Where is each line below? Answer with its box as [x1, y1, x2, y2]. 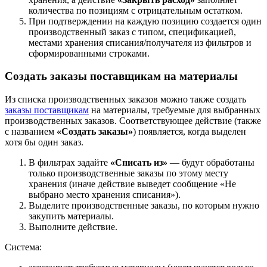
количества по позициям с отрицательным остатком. [29, 5, 243, 15]
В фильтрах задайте [29, 157, 110, 168]
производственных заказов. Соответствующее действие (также [5, 116, 261, 126]
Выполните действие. [29, 222, 117, 232]
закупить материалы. [29, 211, 114, 222]
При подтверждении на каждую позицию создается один [29, 15, 262, 26]
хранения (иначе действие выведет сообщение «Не [29, 179, 236, 190]
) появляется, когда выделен [133, 126, 246, 137]
